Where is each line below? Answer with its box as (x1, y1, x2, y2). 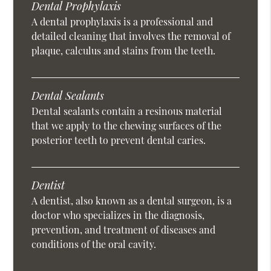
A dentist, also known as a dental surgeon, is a (31, 194, 232, 207)
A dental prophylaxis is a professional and (31, 15, 214, 28)
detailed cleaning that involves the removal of (31, 30, 231, 43)
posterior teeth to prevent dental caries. (31, 134, 206, 147)
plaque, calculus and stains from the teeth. (31, 44, 216, 57)
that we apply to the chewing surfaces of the (31, 119, 222, 132)
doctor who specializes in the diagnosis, (31, 209, 205, 222)
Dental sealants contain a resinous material (31, 105, 223, 118)
